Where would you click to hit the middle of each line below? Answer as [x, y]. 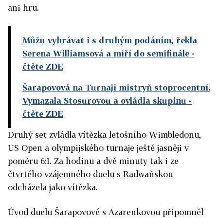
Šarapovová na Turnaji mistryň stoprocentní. [116, 88]
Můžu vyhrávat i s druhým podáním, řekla [110, 40]
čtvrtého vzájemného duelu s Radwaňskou [90, 174]
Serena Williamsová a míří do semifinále [106, 54]
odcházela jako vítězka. [53, 187]
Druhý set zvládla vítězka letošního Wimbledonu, [104, 135]
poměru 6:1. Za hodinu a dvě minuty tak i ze [93, 161]
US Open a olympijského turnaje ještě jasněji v [98, 148]
